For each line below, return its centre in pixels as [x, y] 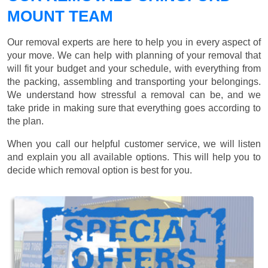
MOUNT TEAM [60, 16]
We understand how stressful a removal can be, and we [134, 95]
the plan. [25, 121]
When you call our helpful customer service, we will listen [134, 144]
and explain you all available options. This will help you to [134, 157]
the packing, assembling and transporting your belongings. [134, 82]
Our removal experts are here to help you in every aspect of [134, 42]
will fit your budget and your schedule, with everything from [134, 69]
